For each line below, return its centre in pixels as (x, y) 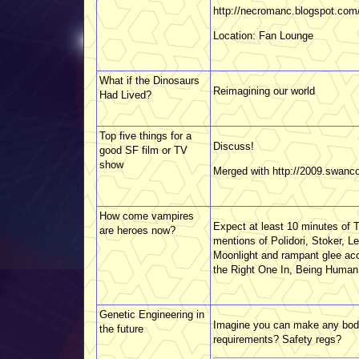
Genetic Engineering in (152, 314)
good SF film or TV (143, 150)
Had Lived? (125, 95)
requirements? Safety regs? (277, 339)
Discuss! (234, 146)
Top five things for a (145, 135)
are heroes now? (137, 230)
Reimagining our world (264, 91)
